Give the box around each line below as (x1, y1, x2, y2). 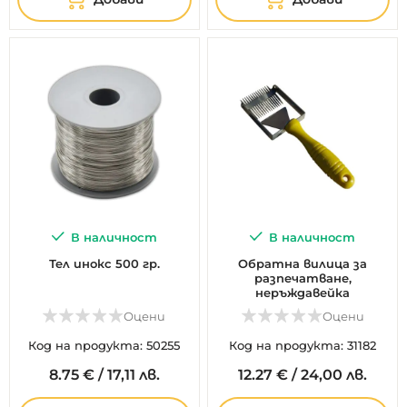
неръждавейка (255, 285, 351, 301)
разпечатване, (253, 271, 352, 286)
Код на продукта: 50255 (28, 338, 181, 353)
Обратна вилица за (238, 256, 368, 272)
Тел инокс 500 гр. (48, 256, 160, 272)
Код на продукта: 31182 (229, 338, 377, 353)
